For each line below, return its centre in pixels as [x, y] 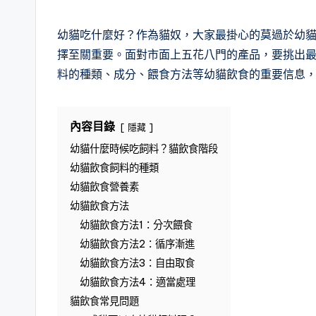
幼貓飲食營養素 [104, 187]
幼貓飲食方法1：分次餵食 [136, 225]
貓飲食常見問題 [104, 302]
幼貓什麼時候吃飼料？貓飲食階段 [144, 149]
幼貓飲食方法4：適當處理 [138, 282]
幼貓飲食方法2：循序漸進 [137, 244]
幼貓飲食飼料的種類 [114, 168]
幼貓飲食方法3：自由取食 [137, 263]
